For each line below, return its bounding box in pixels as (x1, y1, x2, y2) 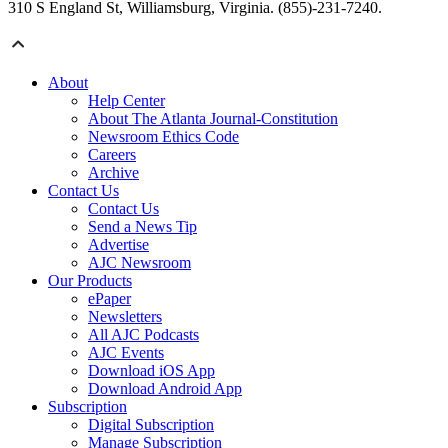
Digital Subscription (88, 415, 214, 433)
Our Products (48, 271, 132, 289)
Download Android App (88, 379, 242, 397)
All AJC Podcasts (88, 325, 199, 343)
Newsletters (88, 307, 162, 325)
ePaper (88, 289, 131, 307)
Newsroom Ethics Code (88, 127, 239, 145)
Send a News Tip (88, 217, 197, 235)
